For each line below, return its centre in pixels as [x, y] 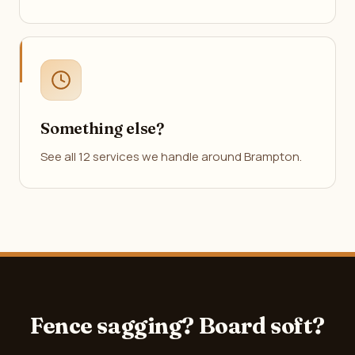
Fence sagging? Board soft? [177, 326]
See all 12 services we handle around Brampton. [171, 157]
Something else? [102, 128]
